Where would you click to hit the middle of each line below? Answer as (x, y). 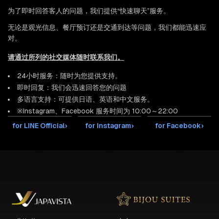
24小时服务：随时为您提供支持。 (69, 76)
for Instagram (108, 126)
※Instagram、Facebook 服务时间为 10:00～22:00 (98, 111)
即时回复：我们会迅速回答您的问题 (72, 88)
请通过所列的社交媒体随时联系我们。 (66, 57)
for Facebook (178, 126)
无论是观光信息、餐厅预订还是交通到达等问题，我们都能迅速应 (107, 27)
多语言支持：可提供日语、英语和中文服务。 (86, 99)
